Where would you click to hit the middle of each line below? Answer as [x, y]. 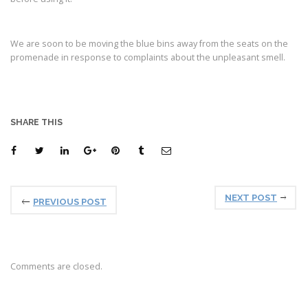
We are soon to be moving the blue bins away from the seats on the [149, 44]
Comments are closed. [56, 266]
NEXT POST [251, 197]
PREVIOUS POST [70, 201]
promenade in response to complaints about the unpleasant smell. [148, 58]
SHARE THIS [36, 122]
